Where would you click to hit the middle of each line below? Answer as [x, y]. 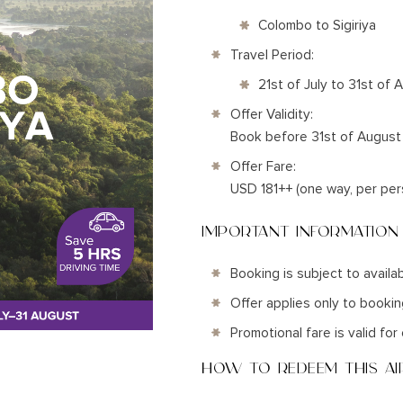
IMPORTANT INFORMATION [300, 232]
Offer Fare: [263, 167]
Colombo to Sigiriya [317, 26]
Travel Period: [272, 55]
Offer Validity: [271, 115]
